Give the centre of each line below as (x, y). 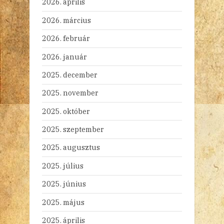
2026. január (64, 56)
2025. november (70, 93)
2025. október (66, 111)
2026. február (66, 38)
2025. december (70, 74)
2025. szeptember (73, 129)
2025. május (63, 202)
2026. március (66, 20)
